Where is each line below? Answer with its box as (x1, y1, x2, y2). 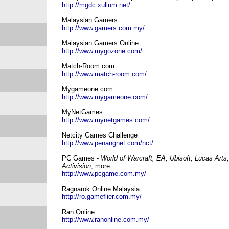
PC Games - (62, 154, 101, 162)
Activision (62, 162, 91, 170)
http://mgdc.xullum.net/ (62, 1, 130, 9)
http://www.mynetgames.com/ (62, 116, 150, 124)
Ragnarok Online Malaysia (62, 185, 140, 193)
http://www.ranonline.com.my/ (62, 216, 149, 223)
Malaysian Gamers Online (62, 39, 139, 47)
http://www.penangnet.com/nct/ (62, 139, 153, 147)
